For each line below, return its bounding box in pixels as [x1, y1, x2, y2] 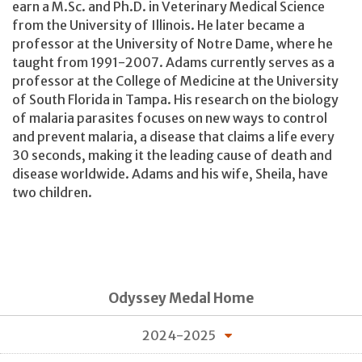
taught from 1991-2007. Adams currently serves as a [12, 53, 335, 70]
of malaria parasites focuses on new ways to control [12, 109, 327, 126]
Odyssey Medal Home [108, 288, 254, 307]
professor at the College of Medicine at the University [12, 72, 339, 89]
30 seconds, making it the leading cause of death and [12, 146, 332, 163]
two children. [12, 183, 92, 200]
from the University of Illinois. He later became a [12, 16, 305, 33]
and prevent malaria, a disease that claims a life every [12, 128, 335, 145]
